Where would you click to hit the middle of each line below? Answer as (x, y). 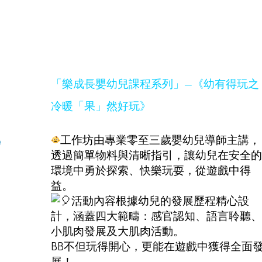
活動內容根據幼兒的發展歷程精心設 (160, 200)
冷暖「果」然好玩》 (101, 106)
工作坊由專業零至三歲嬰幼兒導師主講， (160, 139)
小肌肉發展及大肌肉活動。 (118, 230)
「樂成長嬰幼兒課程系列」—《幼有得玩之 (155, 84)
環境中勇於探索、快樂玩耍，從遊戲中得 (151, 170)
